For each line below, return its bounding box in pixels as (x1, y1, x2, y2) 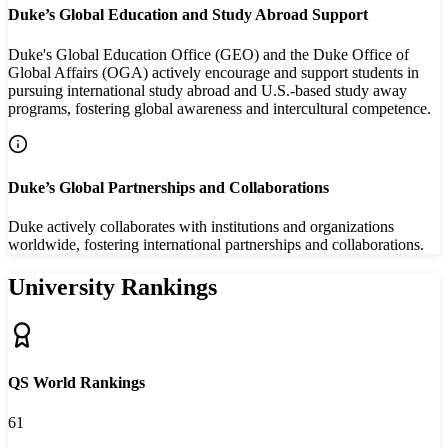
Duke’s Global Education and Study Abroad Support (8, 6, 368, 24)
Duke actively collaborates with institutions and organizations (8, 218, 394, 236)
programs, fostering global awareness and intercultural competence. (8, 99, 431, 117)
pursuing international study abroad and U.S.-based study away (8, 81, 407, 99)
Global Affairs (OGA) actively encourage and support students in (8, 63, 419, 81)
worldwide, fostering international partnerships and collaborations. (8, 236, 424, 254)
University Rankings (8, 274, 217, 301)
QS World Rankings (8, 374, 145, 392)
